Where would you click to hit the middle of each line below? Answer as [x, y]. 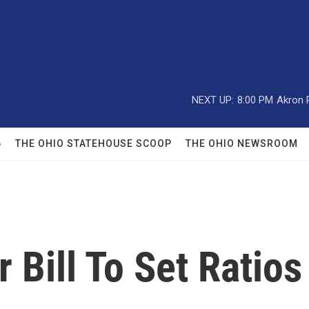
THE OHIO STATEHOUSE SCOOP [93, 143]
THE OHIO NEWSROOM [242, 143]
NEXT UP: [213, 100]
